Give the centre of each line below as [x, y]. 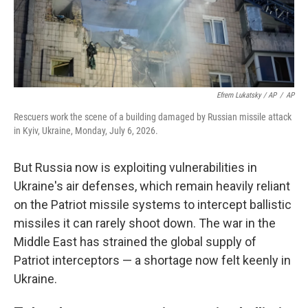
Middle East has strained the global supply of [135, 242]
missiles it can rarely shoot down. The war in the [145, 223]
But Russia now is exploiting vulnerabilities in [135, 167]
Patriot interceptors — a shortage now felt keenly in [152, 260]
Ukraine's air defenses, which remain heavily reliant [152, 186]
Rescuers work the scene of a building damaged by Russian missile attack [153, 117]
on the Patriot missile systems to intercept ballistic [153, 205]
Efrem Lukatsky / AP [246, 95]
